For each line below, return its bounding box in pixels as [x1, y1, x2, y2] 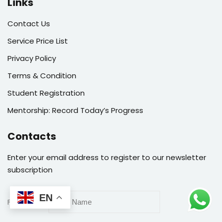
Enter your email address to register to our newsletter [7, 152, 206, 163]
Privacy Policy [7, 53, 56, 63]
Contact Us [7, 18, 50, 29]
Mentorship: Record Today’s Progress [7, 105, 143, 115]
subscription [7, 164, 53, 175]
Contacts [7, 129, 56, 143]
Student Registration [7, 87, 85, 98]
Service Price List [7, 35, 68, 46]
